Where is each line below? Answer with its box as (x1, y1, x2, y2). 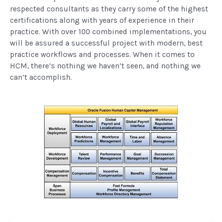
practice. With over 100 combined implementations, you (10, 27, 207, 36)
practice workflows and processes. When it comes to (10, 50, 195, 59)
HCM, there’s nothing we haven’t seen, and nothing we (10, 61, 201, 70)
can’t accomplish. (10, 72, 72, 82)
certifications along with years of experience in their (10, 15, 194, 25)
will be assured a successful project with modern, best (10, 38, 203, 48)
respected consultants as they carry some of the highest (10, 4, 208, 13)
